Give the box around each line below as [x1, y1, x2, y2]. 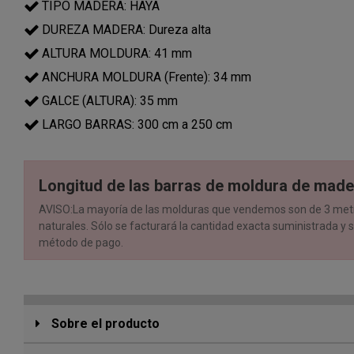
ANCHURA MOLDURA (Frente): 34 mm [42, 70, 251, 85]
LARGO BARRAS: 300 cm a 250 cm [42, 117, 232, 133]
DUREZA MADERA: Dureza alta [42, 22, 211, 38]
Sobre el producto [48, 316, 160, 332]
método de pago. [38, 235, 123, 249]
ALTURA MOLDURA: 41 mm [42, 46, 192, 62]
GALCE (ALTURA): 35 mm [42, 93, 178, 109]
